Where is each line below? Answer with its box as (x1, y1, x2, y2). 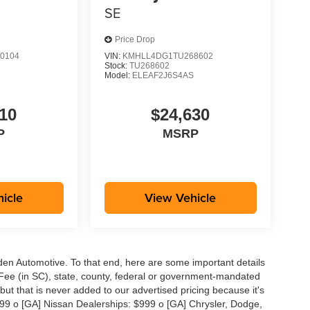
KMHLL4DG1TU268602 (122, 51, 213, 61)
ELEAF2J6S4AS (131, 70, 194, 80)
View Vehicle (145, 189, 217, 207)
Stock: (104, 60, 129, 71)
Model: (104, 70, 132, 80)
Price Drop (114, 35, 155, 45)
